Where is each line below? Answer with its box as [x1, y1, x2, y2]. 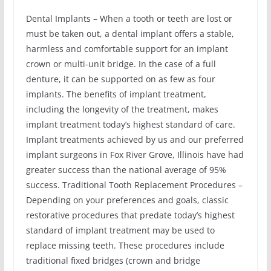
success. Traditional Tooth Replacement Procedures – [25, 179, 243, 191]
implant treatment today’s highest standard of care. [25, 119, 235, 131]
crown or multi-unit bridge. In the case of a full [25, 58, 216, 70]
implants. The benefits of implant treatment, [25, 88, 206, 100]
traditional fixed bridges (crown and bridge [25, 255, 200, 267]
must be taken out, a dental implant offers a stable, [25, 28, 234, 40]
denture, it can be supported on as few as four [25, 73, 215, 85]
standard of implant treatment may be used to [25, 224, 215, 237]
